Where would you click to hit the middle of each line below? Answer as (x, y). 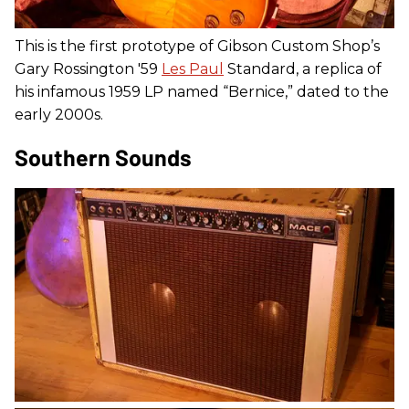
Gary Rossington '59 (88, 68)
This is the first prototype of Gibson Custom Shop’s (197, 46)
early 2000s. (59, 114)
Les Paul (193, 68)
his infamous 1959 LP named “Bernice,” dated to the (202, 91)
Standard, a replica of (303, 68)
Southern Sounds (103, 157)
